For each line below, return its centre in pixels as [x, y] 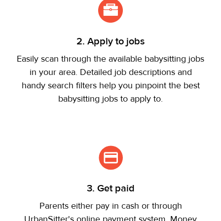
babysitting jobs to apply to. [110, 99]
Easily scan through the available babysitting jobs [110, 59]
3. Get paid [110, 188]
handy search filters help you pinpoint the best [110, 86]
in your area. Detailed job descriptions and [110, 72]
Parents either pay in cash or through [110, 206]
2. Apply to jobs [110, 41]
